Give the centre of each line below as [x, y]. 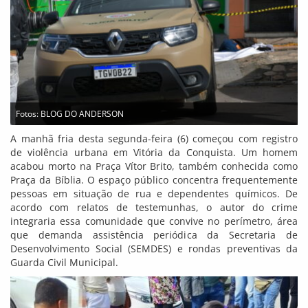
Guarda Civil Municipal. [64, 263]
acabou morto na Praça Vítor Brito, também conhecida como [154, 166]
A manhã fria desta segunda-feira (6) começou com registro [154, 139]
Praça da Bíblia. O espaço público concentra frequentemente [154, 180]
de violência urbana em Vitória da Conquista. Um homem [154, 153]
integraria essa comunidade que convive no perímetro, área [154, 221]
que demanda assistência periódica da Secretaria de [154, 235]
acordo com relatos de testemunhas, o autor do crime [154, 208]
